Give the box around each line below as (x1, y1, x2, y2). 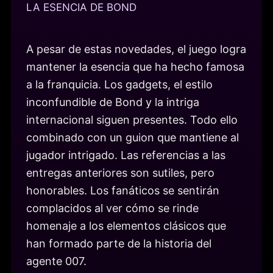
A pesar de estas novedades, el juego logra (26, 43, 246, 56)
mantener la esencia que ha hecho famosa (26, 60, 244, 74)
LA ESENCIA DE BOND (26, 1, 136, 14)
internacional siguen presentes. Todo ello (26, 113, 238, 127)
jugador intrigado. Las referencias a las (26, 149, 225, 162)
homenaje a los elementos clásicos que (26, 219, 226, 233)
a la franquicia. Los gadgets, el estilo (26, 78, 213, 91)
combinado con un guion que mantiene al (26, 131, 239, 144)
